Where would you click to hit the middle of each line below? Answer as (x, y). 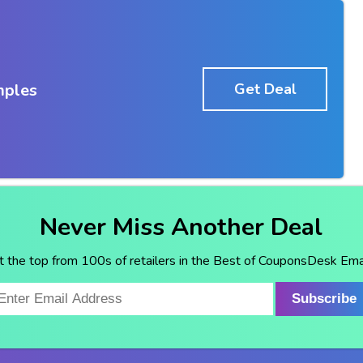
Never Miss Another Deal (181, 227)
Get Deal (265, 89)
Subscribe (325, 298)
